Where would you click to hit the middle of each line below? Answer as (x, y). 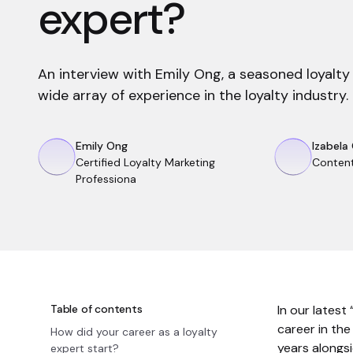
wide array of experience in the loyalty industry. (193, 95)
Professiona (106, 179)
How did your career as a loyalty (134, 332)
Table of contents (97, 309)
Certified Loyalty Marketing (145, 162)
